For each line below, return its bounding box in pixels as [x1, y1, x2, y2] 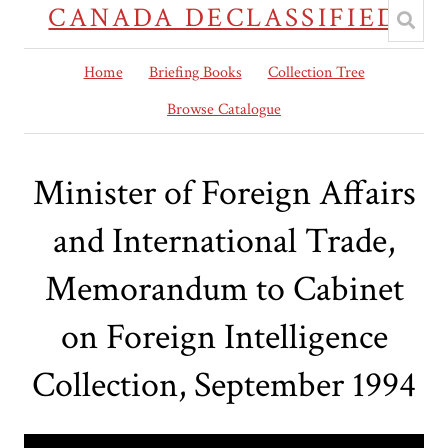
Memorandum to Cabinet [44, 266, 404, 314]
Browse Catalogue [167, 99, 281, 120]
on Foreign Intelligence [60, 314, 388, 362]
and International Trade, [53, 218, 395, 266]
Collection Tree [267, 62, 365, 83]
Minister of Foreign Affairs [32, 170, 416, 218]
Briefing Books [148, 62, 242, 83]
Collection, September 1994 [32, 362, 416, 410]
